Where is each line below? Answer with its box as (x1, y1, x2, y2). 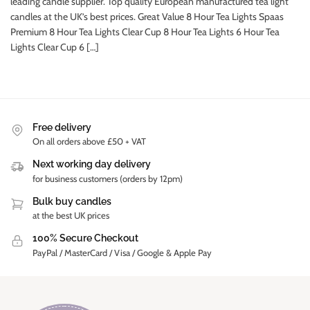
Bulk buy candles (33, 195, 111, 207)
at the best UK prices (33, 210, 109, 221)
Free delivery (33, 122, 91, 134)
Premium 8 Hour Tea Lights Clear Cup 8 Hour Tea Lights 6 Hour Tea (10, 26, 280, 39)
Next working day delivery (33, 158, 151, 170)
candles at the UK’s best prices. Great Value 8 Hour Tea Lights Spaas (10, 10, 284, 24)
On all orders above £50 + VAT (33, 136, 146, 147)
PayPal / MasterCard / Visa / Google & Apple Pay (33, 246, 212, 258)
